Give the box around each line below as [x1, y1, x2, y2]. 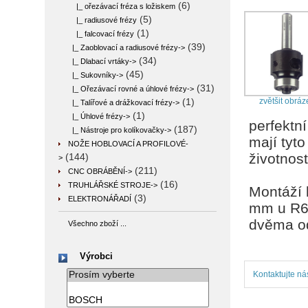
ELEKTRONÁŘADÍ [68, 195, 131, 203]
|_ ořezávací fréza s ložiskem [68, 2, 175, 10]
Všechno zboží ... [68, 219, 126, 228]
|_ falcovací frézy [68, 30, 134, 38]
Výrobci [80, 251, 113, 262]
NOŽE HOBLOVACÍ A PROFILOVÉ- [68, 140, 188, 148]
